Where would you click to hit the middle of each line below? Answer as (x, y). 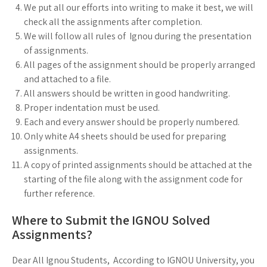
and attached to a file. (67, 79)
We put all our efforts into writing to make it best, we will (139, 8)
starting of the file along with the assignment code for (133, 179)
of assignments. (56, 51)
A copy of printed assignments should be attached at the (138, 165)
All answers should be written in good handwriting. (127, 94)
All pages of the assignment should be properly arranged (139, 65)
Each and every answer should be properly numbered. (132, 122)
